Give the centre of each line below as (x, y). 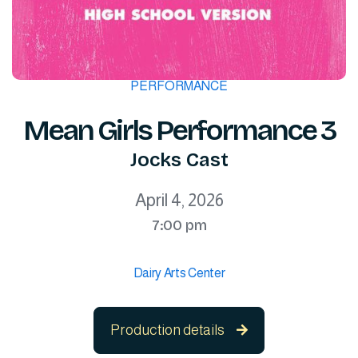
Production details (167, 330)
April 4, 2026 (179, 200)
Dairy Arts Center (179, 273)
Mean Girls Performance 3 (179, 131)
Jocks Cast (179, 160)
